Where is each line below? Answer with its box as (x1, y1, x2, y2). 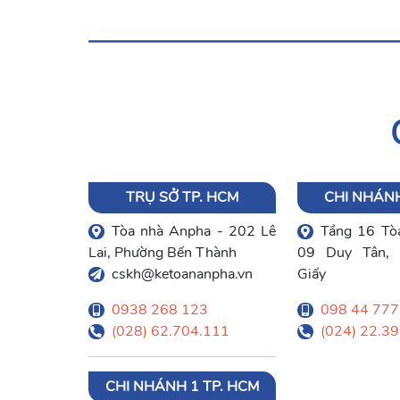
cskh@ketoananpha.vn (111, 263, 253, 284)
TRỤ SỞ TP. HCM (126, 187, 238, 207)
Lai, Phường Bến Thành (88, 242, 237, 262)
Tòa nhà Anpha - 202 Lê (111, 221, 276, 241)
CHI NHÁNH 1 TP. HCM (105, 376, 259, 396)
